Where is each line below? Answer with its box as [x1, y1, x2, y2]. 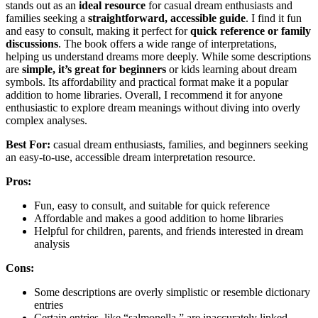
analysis [34, 237, 70, 250]
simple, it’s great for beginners [22, 62, 166, 75]
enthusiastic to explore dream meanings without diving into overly [6, 101, 300, 114]
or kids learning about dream [166, 62, 297, 75]
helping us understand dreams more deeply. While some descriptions [6, 50, 311, 62]
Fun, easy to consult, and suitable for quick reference [34, 199, 270, 212]
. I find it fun [246, 11, 302, 24]
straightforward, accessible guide [88, 11, 246, 24]
